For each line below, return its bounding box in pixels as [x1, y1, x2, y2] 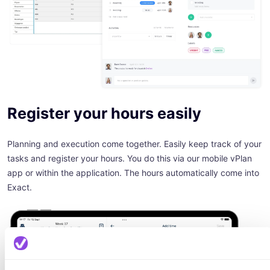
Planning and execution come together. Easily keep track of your [7, 139, 262, 149]
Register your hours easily [7, 104, 201, 123]
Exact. [7, 182, 32, 193]
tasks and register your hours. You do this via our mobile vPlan [7, 153, 252, 164]
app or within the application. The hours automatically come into [7, 168, 259, 178]
